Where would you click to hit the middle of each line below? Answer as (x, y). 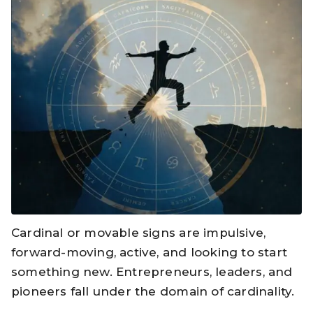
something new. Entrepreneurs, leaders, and (152, 271)
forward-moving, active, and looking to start (149, 252)
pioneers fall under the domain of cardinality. (153, 291)
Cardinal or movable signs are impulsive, (139, 232)
